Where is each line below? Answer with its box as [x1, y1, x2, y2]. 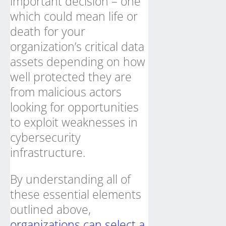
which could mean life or [10, 8, 138, 24]
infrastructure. [10, 144, 85, 160]
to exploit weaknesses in [10, 114, 138, 130]
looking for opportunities [10, 99, 139, 115]
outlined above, [10, 201, 91, 217]
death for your [10, 23, 85, 39]
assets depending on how [10, 53, 145, 70]
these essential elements [10, 186, 141, 202]
